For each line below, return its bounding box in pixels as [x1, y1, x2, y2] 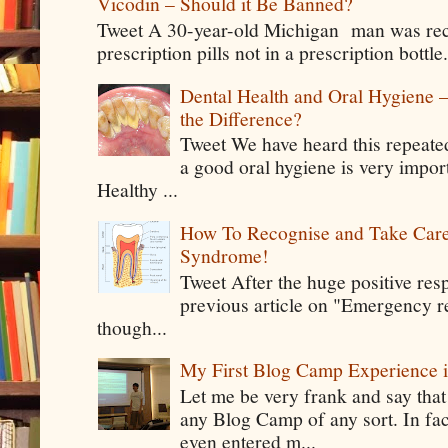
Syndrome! [180, 241, 270, 268]
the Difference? [180, 104, 303, 131]
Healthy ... [97, 176, 179, 203]
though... [97, 313, 168, 340]
